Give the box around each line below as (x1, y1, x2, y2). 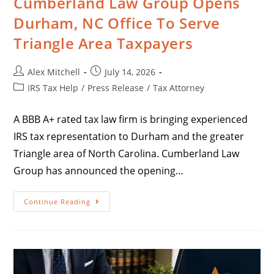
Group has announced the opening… (13, 163, 184, 177)
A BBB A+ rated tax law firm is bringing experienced (13, 112, 248, 126)
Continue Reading (24, 196, 91, 206)
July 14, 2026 (105, 65, 156, 78)
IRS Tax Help (28, 81, 79, 94)
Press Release (87, 81, 144, 94)
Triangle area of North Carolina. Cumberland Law (13, 146, 240, 160)
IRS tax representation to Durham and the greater (13, 129, 245, 143)
